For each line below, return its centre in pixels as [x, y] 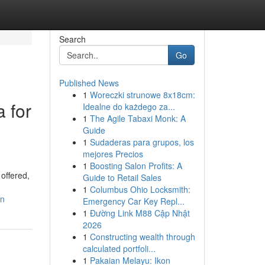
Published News [89, 83]
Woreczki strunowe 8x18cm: [142, 95]
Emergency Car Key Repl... [133, 201]
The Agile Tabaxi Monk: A [138, 118]
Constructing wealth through [142, 237]
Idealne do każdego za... [129, 106]
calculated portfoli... [119, 248]
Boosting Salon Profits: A [136, 166]
